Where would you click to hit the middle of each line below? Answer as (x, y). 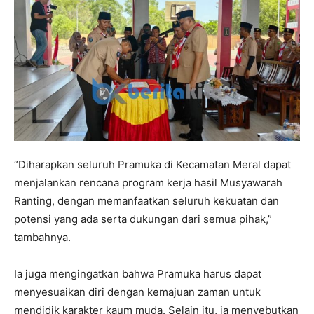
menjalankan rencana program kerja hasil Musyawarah (148, 182)
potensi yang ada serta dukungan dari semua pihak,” (143, 219)
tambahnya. (42, 237)
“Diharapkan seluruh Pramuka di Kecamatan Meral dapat (152, 164)
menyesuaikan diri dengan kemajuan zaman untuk (137, 292)
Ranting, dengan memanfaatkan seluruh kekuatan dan (146, 200)
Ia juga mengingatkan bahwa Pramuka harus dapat (138, 273)
